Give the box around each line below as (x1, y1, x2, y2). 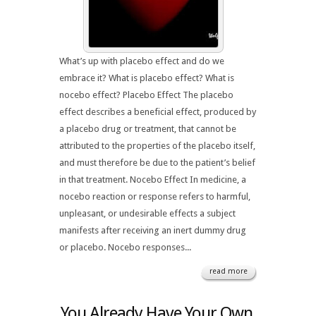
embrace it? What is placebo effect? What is (59, 73, 234, 83)
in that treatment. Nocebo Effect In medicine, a (59, 174, 246, 185)
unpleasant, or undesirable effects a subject (59, 208, 236, 219)
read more (209, 267, 248, 276)
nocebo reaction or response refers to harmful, (59, 191, 250, 202)
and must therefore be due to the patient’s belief (59, 157, 255, 168)
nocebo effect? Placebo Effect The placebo (59, 90, 233, 100)
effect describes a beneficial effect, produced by (59, 107, 256, 117)
